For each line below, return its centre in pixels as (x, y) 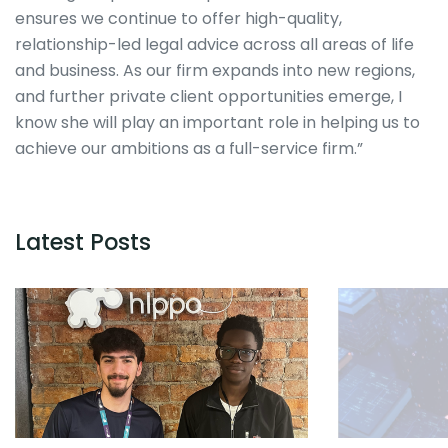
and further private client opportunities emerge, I (208, 97)
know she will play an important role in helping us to (217, 123)
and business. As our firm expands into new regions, (215, 71)
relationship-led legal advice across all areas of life (214, 45)
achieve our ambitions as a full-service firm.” (189, 149)
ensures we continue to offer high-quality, (178, 19)
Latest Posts (83, 242)
